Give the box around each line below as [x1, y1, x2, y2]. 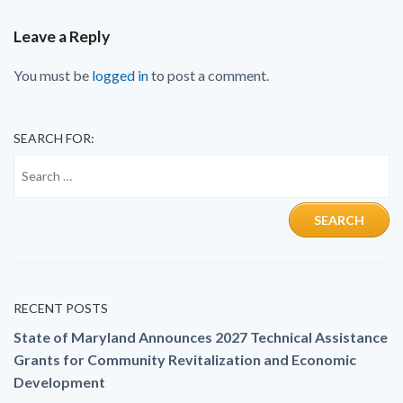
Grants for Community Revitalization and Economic [13, 350, 356, 368]
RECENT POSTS [13, 300, 108, 316]
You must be [13, 66, 92, 84]
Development [13, 372, 105, 390]
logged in [92, 66, 148, 84]
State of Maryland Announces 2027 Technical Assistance [13, 327, 388, 345]
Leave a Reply [13, 27, 110, 47]
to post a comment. [148, 66, 269, 84]
